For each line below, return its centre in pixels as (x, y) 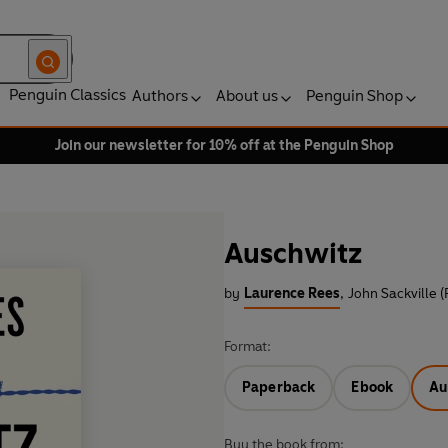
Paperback (279, 388)
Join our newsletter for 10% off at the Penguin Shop (224, 145)
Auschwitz (293, 253)
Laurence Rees (292, 294)
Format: (247, 347)
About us (247, 95)
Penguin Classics (67, 94)
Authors (160, 95)
